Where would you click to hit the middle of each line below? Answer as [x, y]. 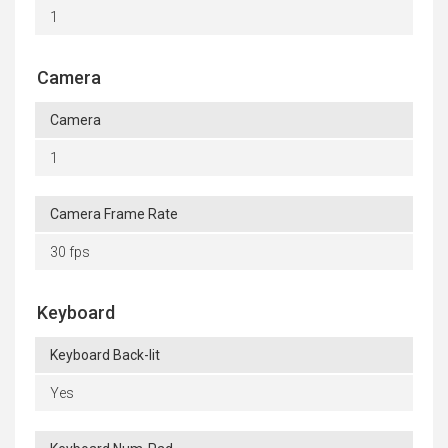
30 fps [70, 252]
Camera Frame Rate [114, 214]
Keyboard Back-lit [105, 355]
